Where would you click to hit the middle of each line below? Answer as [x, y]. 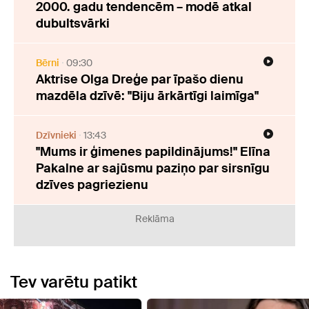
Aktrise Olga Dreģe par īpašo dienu [140, 79]
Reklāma [154, 218]
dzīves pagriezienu [92, 185]
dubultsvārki [73, 23]
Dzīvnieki [56, 135]
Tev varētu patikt [74, 281]
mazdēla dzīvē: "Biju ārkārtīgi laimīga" [147, 96]
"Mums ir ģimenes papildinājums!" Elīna [153, 151]
